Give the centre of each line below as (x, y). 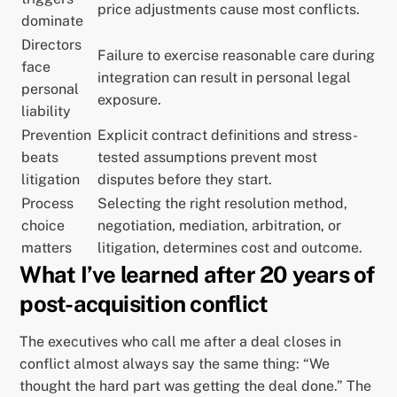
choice (43, 225)
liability (47, 111)
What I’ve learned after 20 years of (197, 274)
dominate (53, 20)
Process (48, 203)
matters (47, 247)
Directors (52, 44)
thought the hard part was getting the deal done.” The (196, 385)
